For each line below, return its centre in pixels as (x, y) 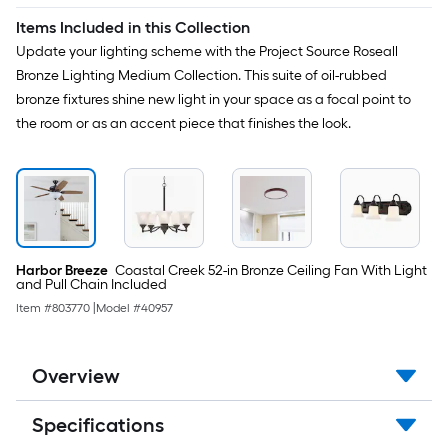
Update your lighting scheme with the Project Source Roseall (207, 51)
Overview (76, 376)
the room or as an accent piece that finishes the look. (183, 123)
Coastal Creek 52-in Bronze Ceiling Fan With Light (269, 270)
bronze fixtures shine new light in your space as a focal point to (213, 99)
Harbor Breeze (62, 270)
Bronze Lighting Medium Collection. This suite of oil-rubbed (201, 75)
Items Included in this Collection (133, 27)
